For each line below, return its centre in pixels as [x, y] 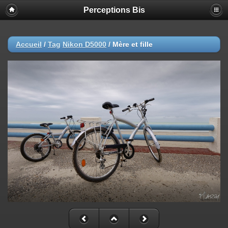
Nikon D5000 [84, 44]
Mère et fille [133, 44]
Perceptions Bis [114, 10]
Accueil [29, 44]
